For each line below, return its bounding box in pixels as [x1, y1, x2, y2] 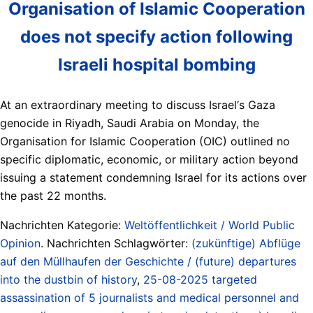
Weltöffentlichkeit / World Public [124, 217, 295, 232]
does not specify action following [20, 26, 293, 47]
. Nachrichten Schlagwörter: [41, 235, 191, 250]
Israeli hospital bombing [57, 54, 256, 75]
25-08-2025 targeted [143, 272, 257, 286]
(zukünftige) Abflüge [191, 235, 300, 250]
